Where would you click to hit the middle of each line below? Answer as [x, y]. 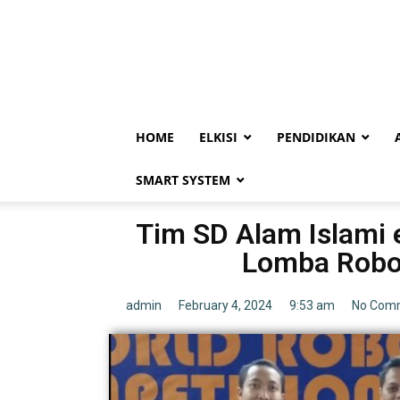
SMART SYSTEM [183, 180]
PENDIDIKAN [316, 137]
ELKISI [218, 137]
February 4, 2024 [225, 305]
